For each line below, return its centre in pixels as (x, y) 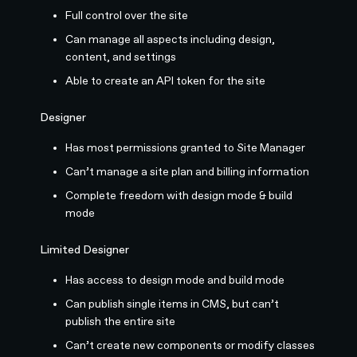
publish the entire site (121, 321)
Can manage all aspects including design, (171, 39)
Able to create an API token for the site (166, 80)
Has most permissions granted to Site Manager (186, 147)
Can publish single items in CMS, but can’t (173, 303)
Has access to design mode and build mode (175, 279)
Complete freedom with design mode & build (179, 195)
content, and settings (121, 56)
